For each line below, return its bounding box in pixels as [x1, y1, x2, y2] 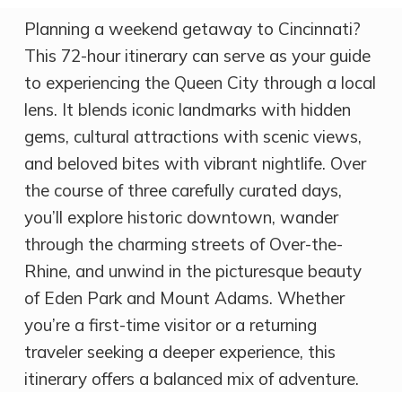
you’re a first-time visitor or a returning [23, 313, 317, 336]
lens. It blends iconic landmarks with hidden [23, 98, 351, 120]
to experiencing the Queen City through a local [23, 71, 376, 93]
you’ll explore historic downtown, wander [23, 205, 338, 228]
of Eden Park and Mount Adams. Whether [23, 286, 345, 309]
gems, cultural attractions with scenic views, [23, 125, 362, 147]
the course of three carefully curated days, [23, 179, 342, 201]
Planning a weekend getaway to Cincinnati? [23, 17, 361, 39]
